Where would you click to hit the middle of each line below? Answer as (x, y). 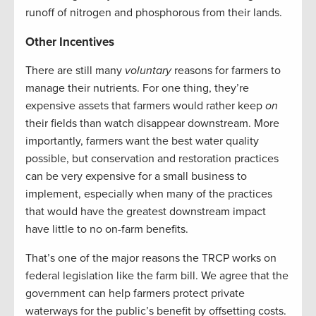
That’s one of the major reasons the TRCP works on (151, 259)
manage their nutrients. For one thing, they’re (137, 89)
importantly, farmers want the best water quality (142, 141)
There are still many (75, 71)
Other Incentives (70, 42)
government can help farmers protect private (135, 294)
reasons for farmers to (226, 71)
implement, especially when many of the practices (149, 194)
